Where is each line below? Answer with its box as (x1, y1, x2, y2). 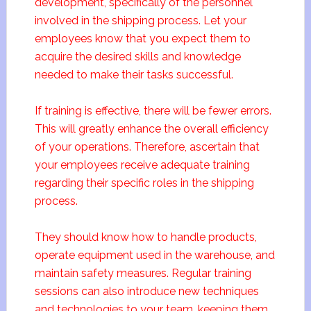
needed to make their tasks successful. (34, 68, 233, 81)
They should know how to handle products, (34, 230, 257, 244)
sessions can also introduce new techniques (34, 285, 259, 298)
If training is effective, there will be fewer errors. (34, 104, 271, 117)
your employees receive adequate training (34, 158, 250, 171)
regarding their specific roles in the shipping (34, 176, 254, 190)
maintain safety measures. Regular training (34, 267, 251, 280)
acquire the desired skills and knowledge (34, 50, 241, 63)
